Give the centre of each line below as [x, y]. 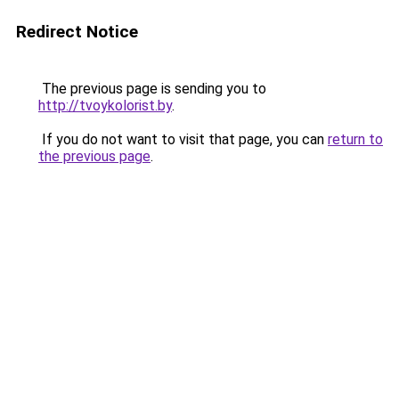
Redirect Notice [77, 32]
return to [355, 139]
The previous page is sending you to [152, 89]
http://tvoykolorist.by [105, 106]
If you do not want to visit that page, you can [183, 139]
